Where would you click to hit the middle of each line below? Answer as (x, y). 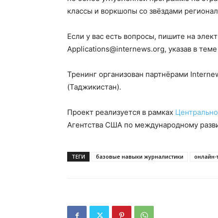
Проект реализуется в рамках (121, 112)
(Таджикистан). (94, 87)
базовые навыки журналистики (140, 156)
